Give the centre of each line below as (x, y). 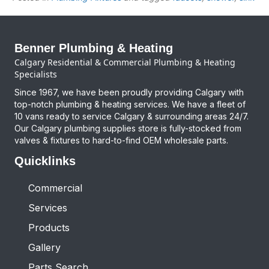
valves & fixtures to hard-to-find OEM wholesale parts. (121, 140)
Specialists (36, 74)
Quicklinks (45, 161)
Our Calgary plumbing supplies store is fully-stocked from (128, 128)
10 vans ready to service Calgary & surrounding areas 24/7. (131, 116)
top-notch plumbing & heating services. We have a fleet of (130, 104)
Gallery (44, 247)
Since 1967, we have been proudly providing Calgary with (129, 92)
